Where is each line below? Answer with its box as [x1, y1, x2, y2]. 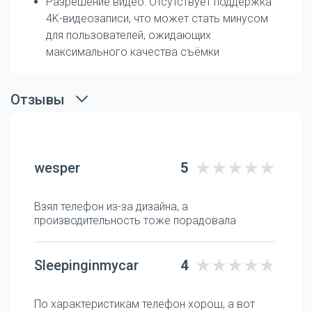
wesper [34, 159, 80, 176]
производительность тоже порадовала [34, 213, 236, 227]
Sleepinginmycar [34, 256, 139, 274]
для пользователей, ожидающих [46, 28, 211, 42]
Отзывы [10, 91, 65, 108]
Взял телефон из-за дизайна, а [34, 199, 188, 213]
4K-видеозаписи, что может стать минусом [46, 11, 268, 25]
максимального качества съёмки [46, 45, 219, 58]
